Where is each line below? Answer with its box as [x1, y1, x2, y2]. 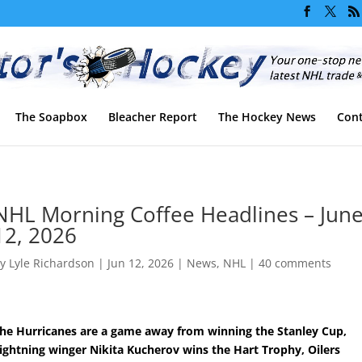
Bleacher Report [108, 108, 197, 124]
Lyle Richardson [9, 255, 95, 271]
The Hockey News [218, 108, 316, 124]
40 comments [259, 255, 332, 271]
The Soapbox [15, 108, 87, 124]
